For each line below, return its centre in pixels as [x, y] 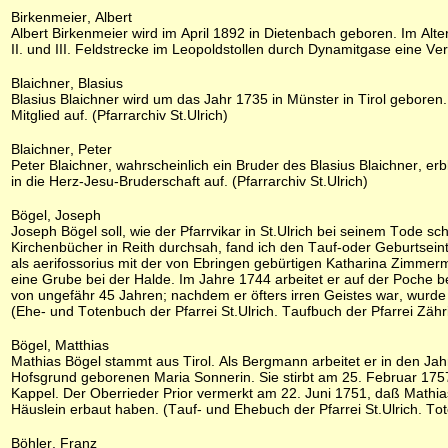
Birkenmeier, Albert [71, 17]
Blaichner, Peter [61, 149]
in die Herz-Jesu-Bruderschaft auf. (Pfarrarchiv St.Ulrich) [189, 181]
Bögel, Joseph [56, 215]
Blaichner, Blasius [67, 83]
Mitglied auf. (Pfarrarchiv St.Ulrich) [119, 115]
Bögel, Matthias [60, 345]
